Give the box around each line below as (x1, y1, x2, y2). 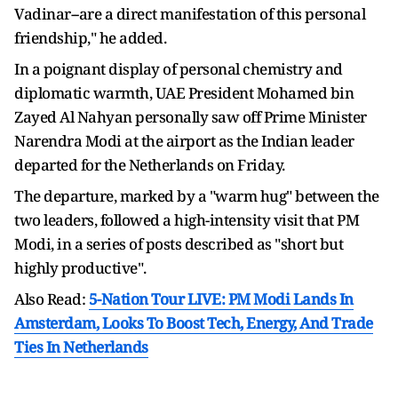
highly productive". (14, 258, 149, 278)
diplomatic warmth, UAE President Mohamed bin (14, 83, 354, 103)
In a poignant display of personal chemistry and (14, 59, 343, 79)
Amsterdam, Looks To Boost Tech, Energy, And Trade (14, 313, 373, 333)
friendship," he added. (14, 28, 170, 48)
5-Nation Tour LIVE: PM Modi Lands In (88, 289, 354, 309)
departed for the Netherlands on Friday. (14, 155, 288, 175)
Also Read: (14, 289, 89, 309)
